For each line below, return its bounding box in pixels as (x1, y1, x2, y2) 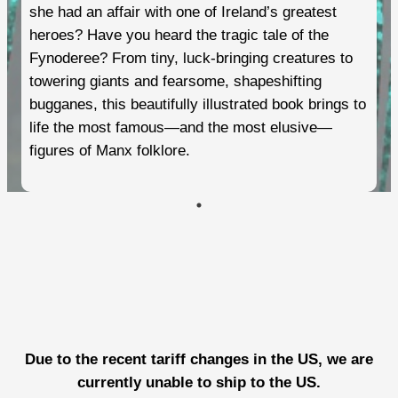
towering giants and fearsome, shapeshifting (28, 73, 322, 91)
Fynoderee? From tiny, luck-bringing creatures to (28, 50, 353, 68)
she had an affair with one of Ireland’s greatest (28, 4, 337, 21)
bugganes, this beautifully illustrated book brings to (28, 96, 366, 114)
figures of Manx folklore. (28, 142, 190, 160)
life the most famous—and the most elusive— (28, 119, 332, 137)
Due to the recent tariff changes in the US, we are (25, 351, 373, 369)
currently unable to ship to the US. (77, 374, 321, 392)
